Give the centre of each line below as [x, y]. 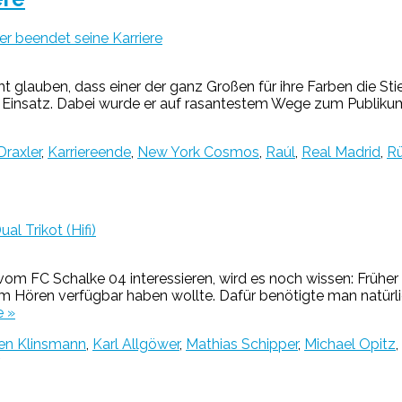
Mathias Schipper [242, 345]
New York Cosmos [198, 152]
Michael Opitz [350, 345]
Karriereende [89, 152]
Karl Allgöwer [136, 345]
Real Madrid [341, 152]
